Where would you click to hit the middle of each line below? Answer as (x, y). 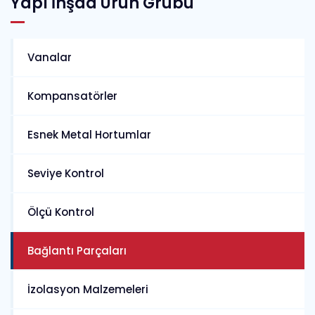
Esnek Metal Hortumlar (89, 135)
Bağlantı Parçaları (77, 251)
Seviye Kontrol (66, 173)
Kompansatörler (72, 96)
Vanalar (50, 57)
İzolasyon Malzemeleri (88, 289)
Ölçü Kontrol (61, 212)
